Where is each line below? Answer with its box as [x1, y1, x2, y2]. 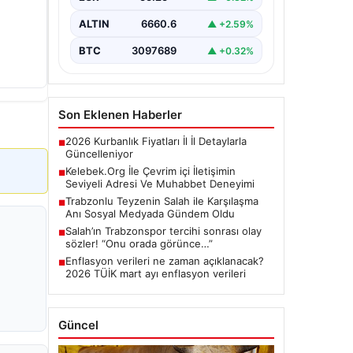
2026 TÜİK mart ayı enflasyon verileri [65, 267, 246, 280]
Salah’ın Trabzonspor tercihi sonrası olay [65, 225, 262, 237]
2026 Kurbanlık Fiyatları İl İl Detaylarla [65, 135, 247, 147]
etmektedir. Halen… [76, 4, 173, 17]
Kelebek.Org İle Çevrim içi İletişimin [65, 165, 236, 177]
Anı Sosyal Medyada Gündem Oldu [65, 207, 235, 220]
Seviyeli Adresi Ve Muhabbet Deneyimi [65, 177, 255, 190]
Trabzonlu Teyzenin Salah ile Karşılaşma [65, 195, 258, 207]
